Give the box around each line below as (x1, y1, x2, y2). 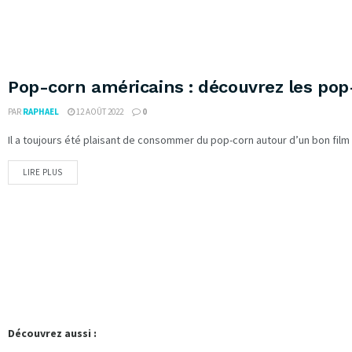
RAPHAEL (23, 105, 59, 117)
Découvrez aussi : (8, 326, 97, 341)
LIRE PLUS (23, 166, 63, 178)
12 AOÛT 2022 (75, 105, 123, 117)
